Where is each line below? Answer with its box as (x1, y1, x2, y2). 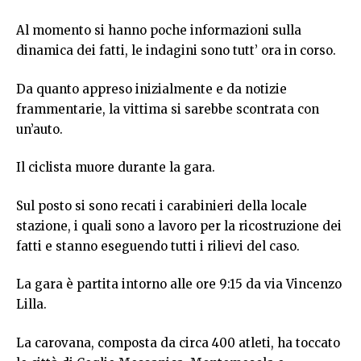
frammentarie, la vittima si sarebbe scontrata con (16, 101, 319, 117)
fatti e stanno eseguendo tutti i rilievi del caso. (16, 238, 300, 254)
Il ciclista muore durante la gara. (16, 160, 215, 176)
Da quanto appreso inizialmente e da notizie (16, 81, 287, 97)
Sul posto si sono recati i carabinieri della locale (16, 197, 307, 214)
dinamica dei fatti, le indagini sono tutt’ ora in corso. (16, 43, 336, 59)
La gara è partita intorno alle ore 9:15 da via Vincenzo (16, 276, 342, 293)
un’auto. (16, 121, 63, 137)
